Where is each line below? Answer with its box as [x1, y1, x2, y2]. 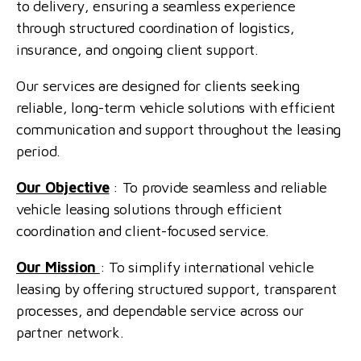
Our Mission [16, 259, 100, 276]
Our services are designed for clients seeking [16, 77, 300, 94]
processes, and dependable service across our [16, 302, 305, 319]
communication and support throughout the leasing [16, 121, 342, 138]
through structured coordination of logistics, [16, 19, 295, 36]
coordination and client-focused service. [16, 222, 270, 239]
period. [16, 143, 61, 160]
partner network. [16, 324, 124, 341]
